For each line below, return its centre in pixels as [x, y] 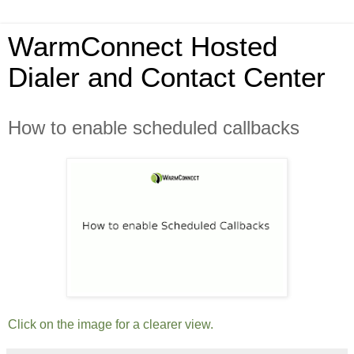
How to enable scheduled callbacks [154, 128]
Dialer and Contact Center [167, 77]
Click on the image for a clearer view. [111, 324]
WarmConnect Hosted [143, 47]
